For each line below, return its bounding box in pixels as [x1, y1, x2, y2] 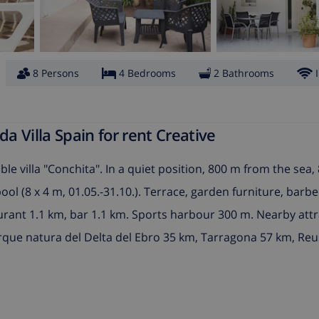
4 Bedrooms [119, 66, 176, 80]
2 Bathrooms [214, 66, 274, 80]
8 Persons [33, 66, 79, 80]
